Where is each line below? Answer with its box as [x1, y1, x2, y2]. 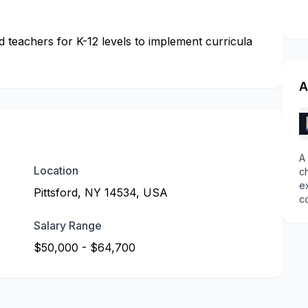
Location [34, 164, 79, 177]
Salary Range [34, 219, 102, 232]
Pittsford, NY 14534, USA [34, 186, 168, 199]
